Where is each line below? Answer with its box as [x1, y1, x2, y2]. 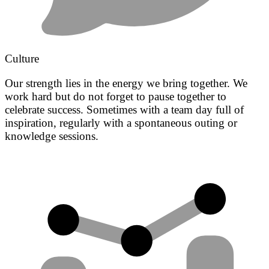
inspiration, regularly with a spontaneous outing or [5, 116, 237, 130]
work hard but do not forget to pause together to [5, 90, 226, 103]
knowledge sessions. [5, 130, 98, 143]
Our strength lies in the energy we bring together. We [5, 77, 247, 90]
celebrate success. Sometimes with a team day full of [5, 103, 244, 116]
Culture [5, 52, 39, 65]
